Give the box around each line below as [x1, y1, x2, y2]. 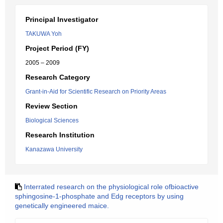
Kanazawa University [25, 146, 83, 153]
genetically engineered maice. [15, 202, 109, 210]
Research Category [25, 73, 90, 81]
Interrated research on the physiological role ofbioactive [24, 183, 199, 191]
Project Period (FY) [25, 44, 89, 52]
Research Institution [25, 131, 95, 139]
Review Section [25, 102, 78, 110]
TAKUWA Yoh [25, 30, 62, 37]
